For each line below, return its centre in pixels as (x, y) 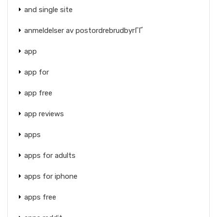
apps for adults (50, 155)
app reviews (44, 114)
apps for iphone (51, 176)
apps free (40, 197)
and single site (48, 10)
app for (37, 72)
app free (38, 93)
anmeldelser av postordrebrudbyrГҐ (84, 31)
